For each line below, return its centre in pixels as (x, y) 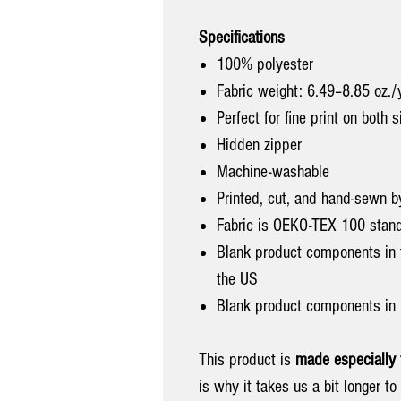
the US (237, 279)
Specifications (242, 37)
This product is (247, 359)
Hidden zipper (259, 145)
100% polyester (265, 64)
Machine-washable (273, 171)
